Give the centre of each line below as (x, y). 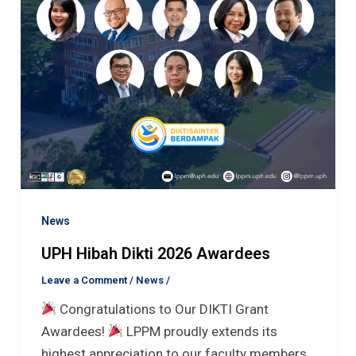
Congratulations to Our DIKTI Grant (163, 309)
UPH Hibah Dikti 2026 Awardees (155, 253)
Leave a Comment (84, 280)
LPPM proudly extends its (201, 331)
